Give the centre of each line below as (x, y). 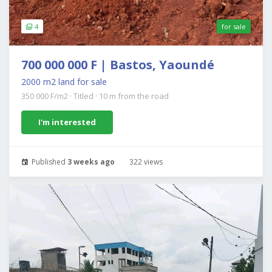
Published (49, 162)
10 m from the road (134, 96)
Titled (84, 96)
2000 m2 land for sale (64, 82)
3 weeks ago (91, 162)
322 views (145, 162)
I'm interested (67, 122)
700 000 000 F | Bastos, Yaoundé (118, 65)
